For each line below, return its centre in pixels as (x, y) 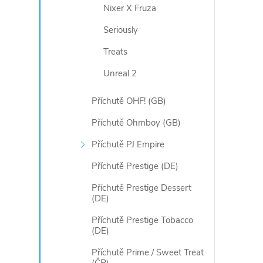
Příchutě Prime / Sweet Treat (148, 252)
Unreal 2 (120, 73)
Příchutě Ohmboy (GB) (136, 123)
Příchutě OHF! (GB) (129, 101)
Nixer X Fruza (130, 8)
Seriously (121, 30)
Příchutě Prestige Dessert (142, 188)
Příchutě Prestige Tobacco (143, 220)
